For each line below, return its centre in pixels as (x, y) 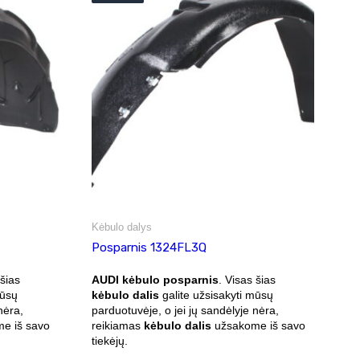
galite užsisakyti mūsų (216, 295)
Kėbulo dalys (121, 227)
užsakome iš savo (258, 325)
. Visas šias (247, 279)
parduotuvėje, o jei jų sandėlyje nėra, (185, 310)
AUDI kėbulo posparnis (155, 279)
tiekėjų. (109, 340)
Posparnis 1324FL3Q (149, 247)
